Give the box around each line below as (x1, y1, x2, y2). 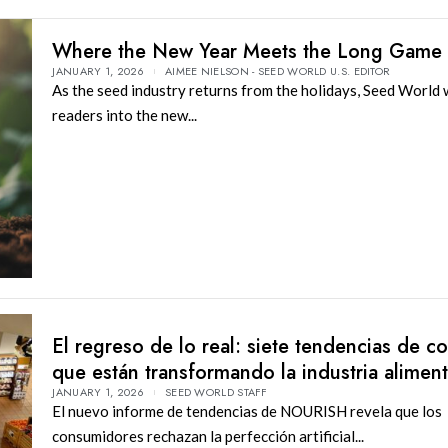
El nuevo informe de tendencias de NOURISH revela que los (52, 401, 443, 420)
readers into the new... (52, 106, 198, 124)
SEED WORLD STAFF (164, 383, 268, 400)
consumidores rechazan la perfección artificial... (52, 426, 365, 445)
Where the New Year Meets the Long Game (52, 37, 443, 66)
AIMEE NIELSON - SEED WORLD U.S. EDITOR (164, 63, 391, 79)
